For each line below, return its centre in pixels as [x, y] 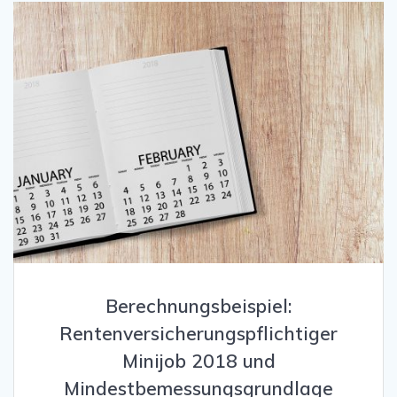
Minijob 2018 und [198, 361]
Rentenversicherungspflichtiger [198, 334]
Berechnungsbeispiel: [198, 306]
